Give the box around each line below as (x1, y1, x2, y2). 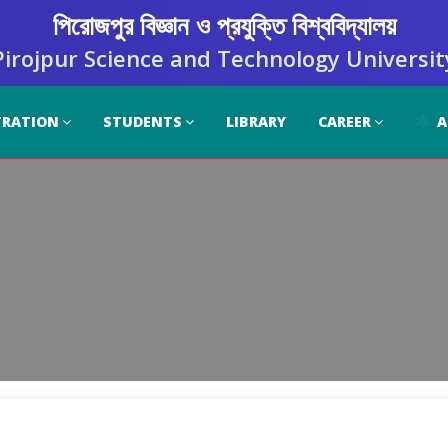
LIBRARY (226, 112, 286, 131)
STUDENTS (103, 112, 182, 131)
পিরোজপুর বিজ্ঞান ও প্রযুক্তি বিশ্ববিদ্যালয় (52, 7, 396, 43)
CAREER (318, 112, 371, 131)
